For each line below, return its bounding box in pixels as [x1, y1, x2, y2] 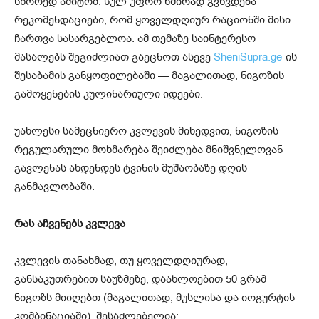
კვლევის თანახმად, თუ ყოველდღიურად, [14, 253, 228, 268]
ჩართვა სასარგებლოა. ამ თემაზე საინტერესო [14, 31, 256, 46]
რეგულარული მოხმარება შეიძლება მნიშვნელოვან [14, 142, 283, 157]
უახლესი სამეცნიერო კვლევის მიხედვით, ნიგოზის [14, 123, 278, 138]
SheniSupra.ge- [214, 49, 286, 64]
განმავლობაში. [14, 179, 95, 194]
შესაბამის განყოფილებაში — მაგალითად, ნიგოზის [14, 68, 284, 83]
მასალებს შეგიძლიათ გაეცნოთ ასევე [14, 49, 214, 64]
